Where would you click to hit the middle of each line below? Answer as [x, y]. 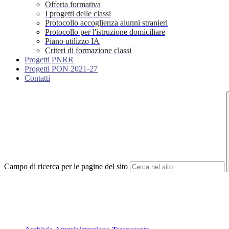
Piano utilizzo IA [72, 41]
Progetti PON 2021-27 [61, 69]
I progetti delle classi [78, 14]
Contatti [37, 78]
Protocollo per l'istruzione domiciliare [105, 32]
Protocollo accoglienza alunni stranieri [106, 23]
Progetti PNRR [49, 60]
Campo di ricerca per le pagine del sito [66, 167]
